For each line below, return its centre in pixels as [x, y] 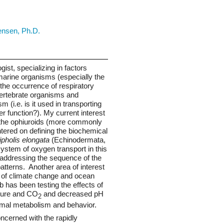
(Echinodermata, [79, 139]
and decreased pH [73, 193]
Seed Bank [199, 12]
